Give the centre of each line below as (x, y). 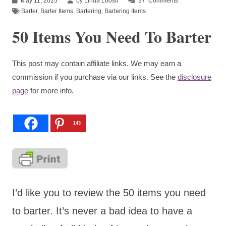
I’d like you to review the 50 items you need (109, 192)
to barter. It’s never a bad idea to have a (102, 211)
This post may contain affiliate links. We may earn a (97, 63)
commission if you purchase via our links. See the (95, 77)
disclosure (194, 77)
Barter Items (57, 11)
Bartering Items (125, 11)
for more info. (51, 90)
